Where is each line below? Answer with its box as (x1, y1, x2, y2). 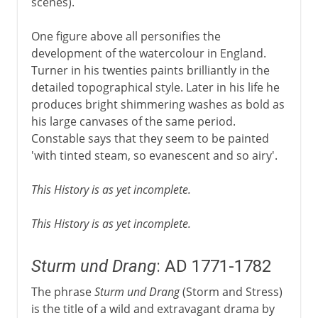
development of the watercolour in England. (31, 45, 266, 61)
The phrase (31, 283, 94, 300)
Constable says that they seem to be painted (31, 130, 269, 146)
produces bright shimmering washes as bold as (31, 96, 285, 112)
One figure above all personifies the (31, 28, 221, 44)
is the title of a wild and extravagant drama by (31, 300, 275, 317)
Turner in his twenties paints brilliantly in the (31, 62, 270, 78)
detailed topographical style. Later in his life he (31, 79, 280, 95)
